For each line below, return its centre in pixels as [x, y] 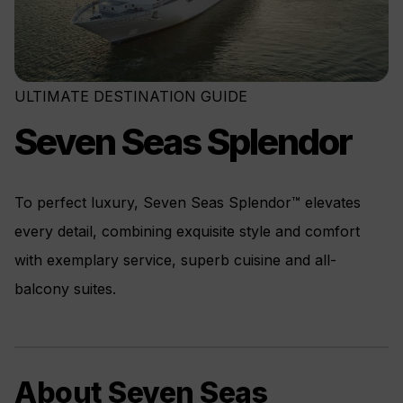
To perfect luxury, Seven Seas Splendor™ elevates [188, 202]
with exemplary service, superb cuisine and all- [175, 260]
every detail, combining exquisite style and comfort [187, 231]
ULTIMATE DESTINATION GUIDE [131, 96]
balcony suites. [65, 288]
